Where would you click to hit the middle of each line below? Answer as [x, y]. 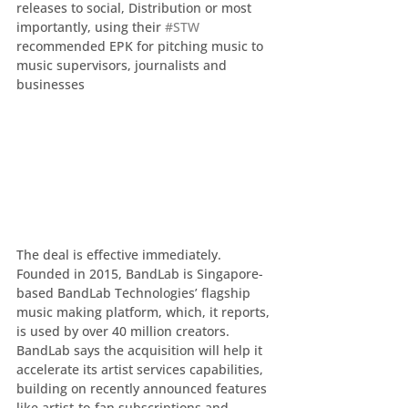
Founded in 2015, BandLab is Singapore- [140, 273]
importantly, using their [91, 27]
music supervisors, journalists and [123, 65]
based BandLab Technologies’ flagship [135, 292]
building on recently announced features [143, 388]
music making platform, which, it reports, [145, 311]
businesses [51, 84]
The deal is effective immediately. [122, 254]
